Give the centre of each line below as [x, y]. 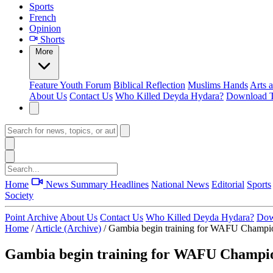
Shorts [51, 39]
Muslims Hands [218, 85]
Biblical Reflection [149, 85]
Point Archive [31, 217]
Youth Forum [85, 85]
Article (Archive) [68, 228]
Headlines [129, 184]
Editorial [228, 184]
